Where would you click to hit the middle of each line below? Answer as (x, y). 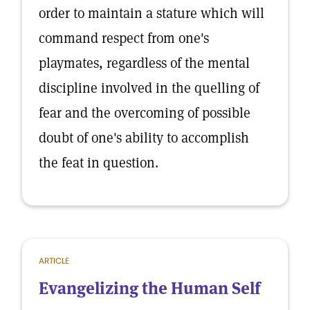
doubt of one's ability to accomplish (144, 138)
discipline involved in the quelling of (149, 88)
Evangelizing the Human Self (149, 288)
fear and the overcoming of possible (145, 113)
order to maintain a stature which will (152, 13)
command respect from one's (124, 38)
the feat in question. (99, 163)
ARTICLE (54, 261)
